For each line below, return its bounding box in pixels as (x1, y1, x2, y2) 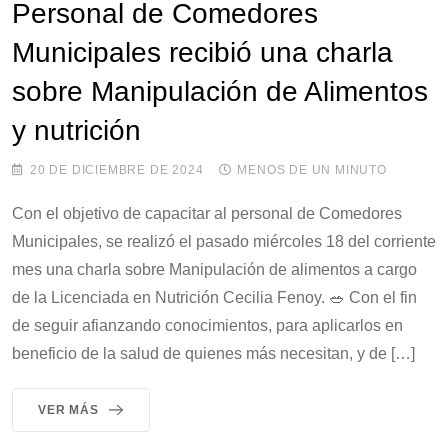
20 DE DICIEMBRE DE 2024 (30, 162, 204, 177)
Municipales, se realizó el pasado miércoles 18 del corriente (12, 232, 436, 250)
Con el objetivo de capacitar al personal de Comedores (12, 204, 402, 222)
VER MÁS (38, 402, 99, 417)
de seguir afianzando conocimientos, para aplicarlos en (12, 316, 403, 334)
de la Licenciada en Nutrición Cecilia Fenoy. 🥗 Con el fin (12, 288, 417, 306)
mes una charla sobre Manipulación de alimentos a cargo (12, 260, 417, 278)
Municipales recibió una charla (12, 36, 393, 68)
